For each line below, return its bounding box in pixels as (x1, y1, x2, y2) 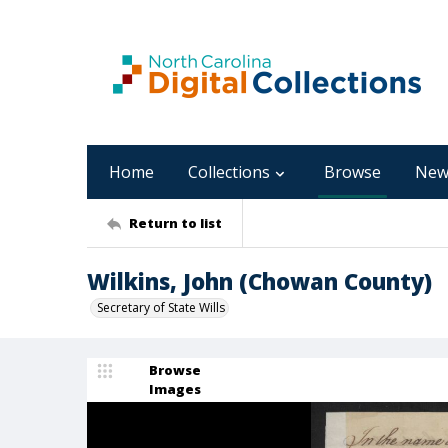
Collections (188, 161, 270, 183)
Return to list (129, 213, 222, 232)
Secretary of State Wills (97, 299, 225, 316)
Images (149, 380, 201, 398)
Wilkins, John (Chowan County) (87, 266, 432, 296)
